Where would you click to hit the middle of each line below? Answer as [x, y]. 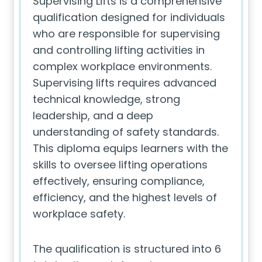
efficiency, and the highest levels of [125, 197]
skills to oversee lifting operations [120, 165]
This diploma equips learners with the [130, 148]
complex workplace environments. [122, 66]
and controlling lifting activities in [119, 50]
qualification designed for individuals [129, 17]
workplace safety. [79, 214]
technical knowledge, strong [106, 99]
